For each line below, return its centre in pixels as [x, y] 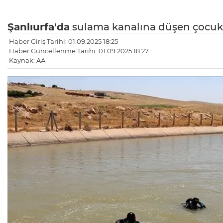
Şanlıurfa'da [39, 27]
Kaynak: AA [27, 60]
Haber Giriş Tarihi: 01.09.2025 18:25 [63, 41]
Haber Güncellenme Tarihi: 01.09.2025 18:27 [79, 51]
